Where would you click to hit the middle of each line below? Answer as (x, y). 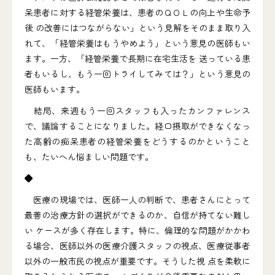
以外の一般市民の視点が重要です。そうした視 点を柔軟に (137, 261)
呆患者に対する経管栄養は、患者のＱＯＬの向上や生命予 (137, 12)
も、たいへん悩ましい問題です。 (89, 157)
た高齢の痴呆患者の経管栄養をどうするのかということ (137, 141)
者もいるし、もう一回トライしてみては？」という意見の (137, 74)
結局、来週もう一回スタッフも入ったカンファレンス (137, 110)
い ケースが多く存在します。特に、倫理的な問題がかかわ (137, 230)
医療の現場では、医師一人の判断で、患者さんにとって (137, 199)
